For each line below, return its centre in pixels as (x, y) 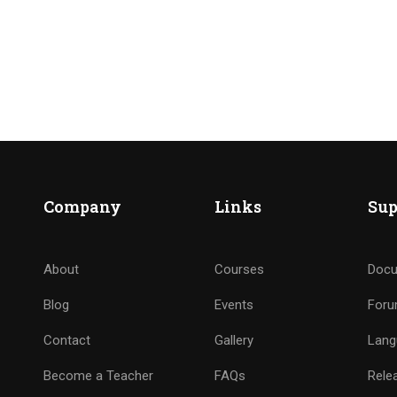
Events (234, 304)
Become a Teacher (98, 375)
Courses (239, 269)
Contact (66, 340)
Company (82, 206)
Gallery (234, 340)
